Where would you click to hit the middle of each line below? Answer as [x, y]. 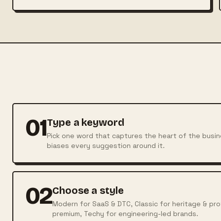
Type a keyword [86, 122]
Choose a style [88, 190]
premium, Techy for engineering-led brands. [126, 213]
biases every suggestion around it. [106, 145]
